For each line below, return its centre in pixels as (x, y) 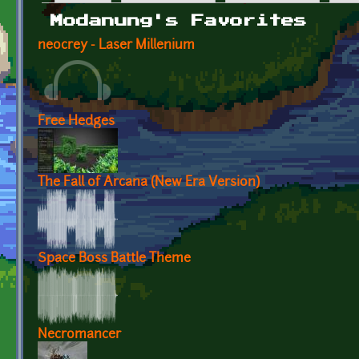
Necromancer (79, 335)
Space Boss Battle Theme (114, 258)
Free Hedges (76, 121)
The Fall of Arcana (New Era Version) (149, 182)
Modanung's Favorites (179, 21)
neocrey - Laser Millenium (116, 45)
